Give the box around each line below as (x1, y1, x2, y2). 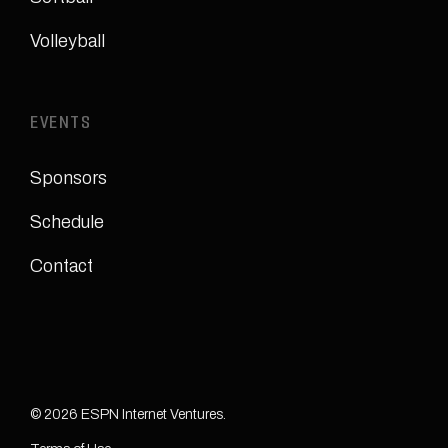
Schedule (30, 212, 104, 232)
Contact (30, 256, 93, 276)
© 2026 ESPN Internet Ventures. (30, 407, 226, 422)
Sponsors (30, 168, 107, 188)
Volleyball (30, 31, 105, 51)
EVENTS (30, 117, 91, 132)
